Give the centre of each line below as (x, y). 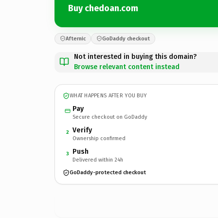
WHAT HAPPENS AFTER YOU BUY (108, 96)
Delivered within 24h (98, 160)
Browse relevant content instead (127, 67)
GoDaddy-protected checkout (108, 173)
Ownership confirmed (99, 138)
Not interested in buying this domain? (135, 56)
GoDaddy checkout (126, 38)
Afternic (76, 38)
